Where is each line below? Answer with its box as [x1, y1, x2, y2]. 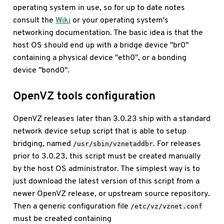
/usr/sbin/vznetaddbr [73, 140, 153, 148]
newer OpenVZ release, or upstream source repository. [13, 188, 210, 199]
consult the [13, 14, 56, 25]
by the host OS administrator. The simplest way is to [13, 163, 200, 174]
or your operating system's [70, 14, 169, 25]
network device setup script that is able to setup [13, 125, 187, 136]
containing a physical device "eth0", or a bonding [13, 51, 187, 62]
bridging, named [13, 138, 73, 149]
